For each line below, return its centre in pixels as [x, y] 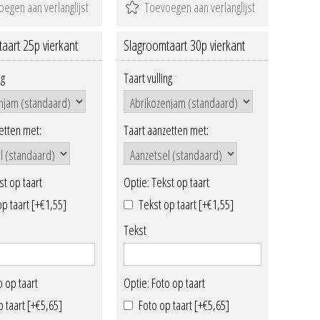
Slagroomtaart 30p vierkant [184, 45]
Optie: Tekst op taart [166, 182]
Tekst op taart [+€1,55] [186, 205]
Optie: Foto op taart [164, 282]
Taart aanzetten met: [166, 130]
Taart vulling [147, 77]
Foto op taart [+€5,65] [184, 305]
